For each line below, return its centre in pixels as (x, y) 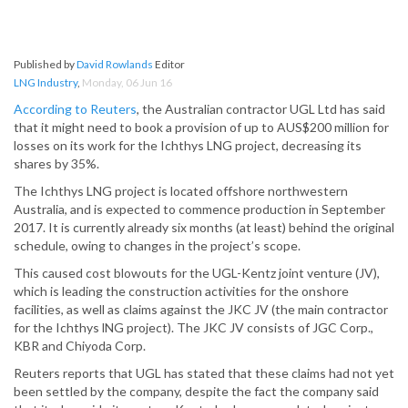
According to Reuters (75, 109)
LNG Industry (46, 83)
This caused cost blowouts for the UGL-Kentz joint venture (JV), (197, 273)
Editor (169, 65)
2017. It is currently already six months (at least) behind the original (204, 228)
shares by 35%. (56, 164)
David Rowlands (115, 65)
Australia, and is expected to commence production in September (199, 209)
